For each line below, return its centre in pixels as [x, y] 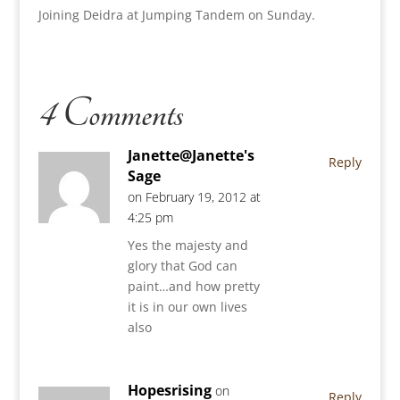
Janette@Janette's [191, 156]
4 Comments [110, 115]
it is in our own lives [187, 307]
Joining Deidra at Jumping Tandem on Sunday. [176, 15]
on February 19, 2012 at [194, 197]
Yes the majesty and [187, 246]
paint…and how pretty [193, 287]
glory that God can [182, 266]
